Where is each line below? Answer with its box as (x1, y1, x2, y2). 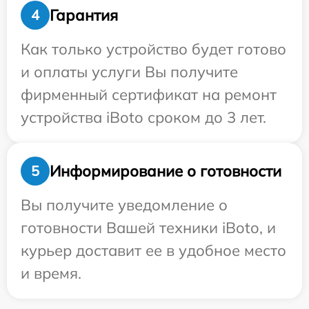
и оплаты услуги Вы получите (21, 62, 238, 82)
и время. (21, 263, 81, 283)
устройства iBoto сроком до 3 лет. (21, 108, 266, 128)
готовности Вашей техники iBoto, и (21, 218, 276, 238)
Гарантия (50, 5, 118, 25)
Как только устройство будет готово (21, 39, 286, 59)
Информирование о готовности (50, 161, 281, 181)
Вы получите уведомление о (21, 195, 228, 215)
